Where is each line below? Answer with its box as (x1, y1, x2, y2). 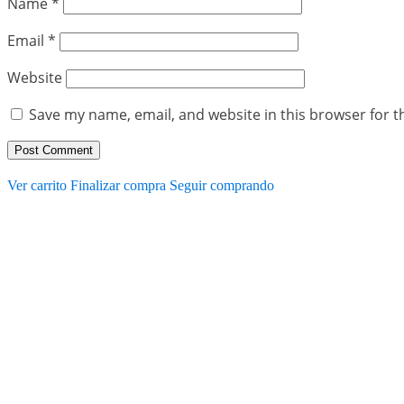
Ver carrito (7, 177, 67, 193)
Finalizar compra (70, 177, 166, 193)
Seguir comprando (170, 177, 274, 193)
